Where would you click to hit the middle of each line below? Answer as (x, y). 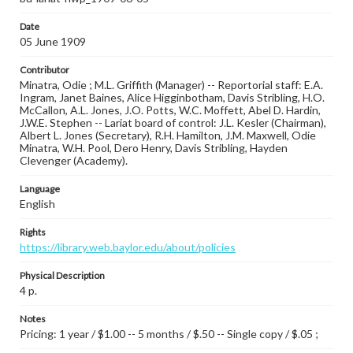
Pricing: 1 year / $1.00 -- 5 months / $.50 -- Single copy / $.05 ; (169, 334)
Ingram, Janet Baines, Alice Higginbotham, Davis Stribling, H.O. (172, 97)
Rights (33, 232)
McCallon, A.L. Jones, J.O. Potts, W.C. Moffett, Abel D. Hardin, (170, 110)
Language (40, 189)
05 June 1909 (53, 41)
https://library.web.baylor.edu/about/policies (128, 247)
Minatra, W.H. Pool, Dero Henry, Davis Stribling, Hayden (154, 148)
